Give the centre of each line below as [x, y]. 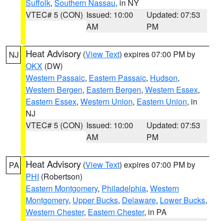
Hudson [164, 78]
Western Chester [55, 212]
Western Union [107, 101]
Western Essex [171, 90]
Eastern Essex [51, 101]
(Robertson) [61, 176]
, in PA [155, 212]
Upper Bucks [95, 200]
